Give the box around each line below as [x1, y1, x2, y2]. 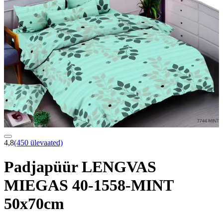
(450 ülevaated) [14, 138, 63, 147]
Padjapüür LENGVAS [4, 158, 156, 176]
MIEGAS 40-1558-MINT [4, 176, 173, 194]
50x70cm [4, 195, 64, 213]
